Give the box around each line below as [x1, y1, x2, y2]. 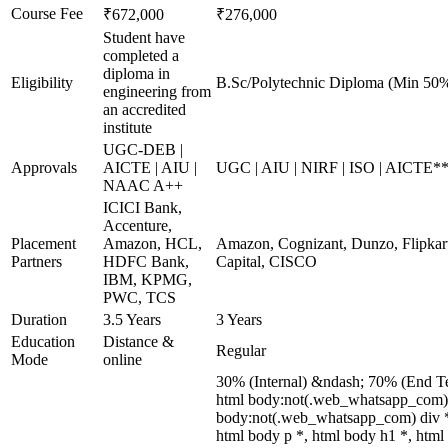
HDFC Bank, [103, 253, 189, 270]
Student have [103, 29, 185, 46]
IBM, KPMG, [103, 271, 192, 288]
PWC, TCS [103, 289, 176, 306]
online [103, 351, 142, 368]
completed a [103, 47, 179, 64]
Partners [11, 253, 62, 270]
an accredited [103, 101, 186, 118]
